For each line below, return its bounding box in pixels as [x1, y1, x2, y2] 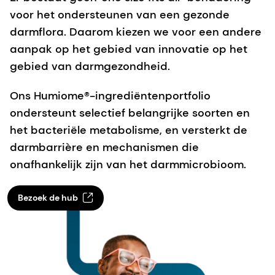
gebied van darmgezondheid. [10, 58, 170, 74]
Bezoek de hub [17, 192, 78, 204]
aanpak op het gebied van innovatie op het [10, 41, 247, 56]
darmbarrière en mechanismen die [10, 139, 199, 155]
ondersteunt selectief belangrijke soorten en [10, 105, 250, 120]
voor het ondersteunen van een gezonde [10, 7, 230, 22]
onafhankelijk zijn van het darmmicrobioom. [10, 157, 252, 172]
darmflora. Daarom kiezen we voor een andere [10, 24, 261, 39]
